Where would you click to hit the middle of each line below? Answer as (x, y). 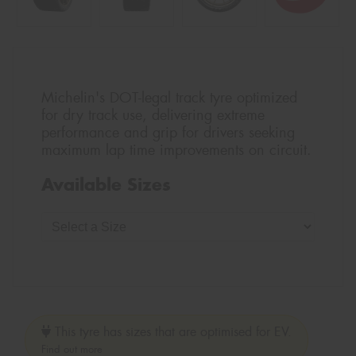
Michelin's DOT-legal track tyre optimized (169, 98)
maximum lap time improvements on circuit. (176, 151)
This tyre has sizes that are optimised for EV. (171, 331)
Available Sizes (106, 184)
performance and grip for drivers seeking (168, 133)
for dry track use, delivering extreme (153, 116)
